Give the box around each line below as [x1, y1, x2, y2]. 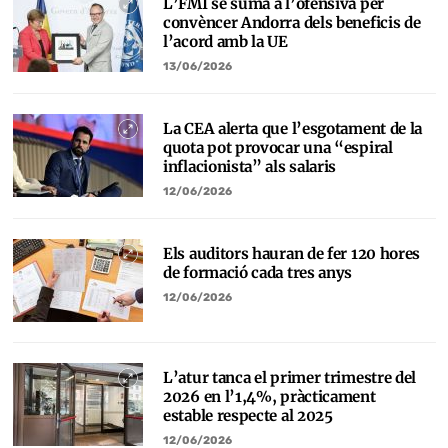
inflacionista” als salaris [163, 157, 337, 176]
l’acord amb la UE [163, 32, 288, 51]
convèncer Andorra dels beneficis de [163, 13, 421, 32]
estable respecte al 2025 [163, 406, 333, 425]
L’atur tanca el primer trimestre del [163, 368, 417, 387]
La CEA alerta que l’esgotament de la [163, 119, 423, 138]
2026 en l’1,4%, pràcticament [163, 387, 376, 406]
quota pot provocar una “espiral [163, 138, 393, 157]
